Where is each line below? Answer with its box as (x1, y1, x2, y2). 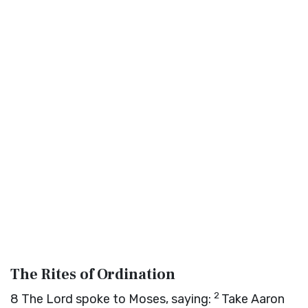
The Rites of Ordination (10, 265, 175, 284)
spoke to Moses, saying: (73, 291, 214, 307)
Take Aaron (221, 291, 285, 307)
